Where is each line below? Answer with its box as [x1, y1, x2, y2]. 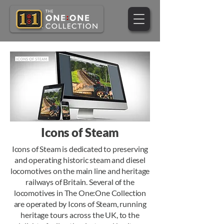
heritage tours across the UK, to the [20, 210, 139, 219]
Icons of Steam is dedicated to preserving [11, 144, 148, 153]
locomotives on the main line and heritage [10, 166, 150, 175]
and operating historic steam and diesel [14, 155, 145, 164]
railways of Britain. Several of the [25, 177, 134, 186]
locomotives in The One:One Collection [13, 188, 146, 197]
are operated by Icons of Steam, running [13, 199, 146, 208]
